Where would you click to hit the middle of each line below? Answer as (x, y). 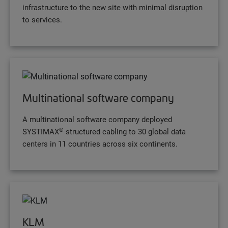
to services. (42, 20)
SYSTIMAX (41, 132)
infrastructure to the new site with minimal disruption (112, 7)
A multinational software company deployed (97, 119)
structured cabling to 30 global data (125, 132)
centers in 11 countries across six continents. (100, 144)
